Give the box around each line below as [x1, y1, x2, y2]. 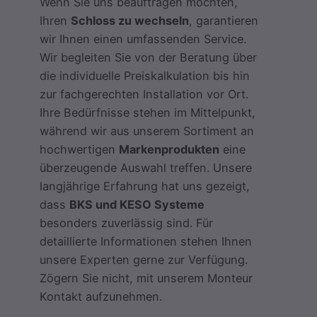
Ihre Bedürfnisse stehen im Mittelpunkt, [40, 105, 255, 120]
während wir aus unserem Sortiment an [40, 124, 254, 139]
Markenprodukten [119, 142, 219, 157]
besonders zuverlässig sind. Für [40, 216, 213, 231]
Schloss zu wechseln [71, 13, 189, 28]
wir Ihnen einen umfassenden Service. [40, 32, 246, 47]
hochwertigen [40, 142, 119, 157]
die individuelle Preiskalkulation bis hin [40, 69, 250, 83]
